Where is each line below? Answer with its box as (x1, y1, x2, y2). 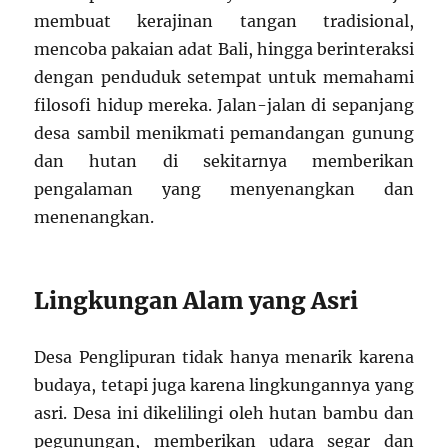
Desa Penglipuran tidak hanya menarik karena (34, 347, 414, 368)
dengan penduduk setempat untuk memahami (34, 67, 414, 88)
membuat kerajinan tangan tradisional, (34, 11, 414, 32)
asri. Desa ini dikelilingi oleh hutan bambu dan (34, 403, 414, 424)
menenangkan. (34, 207, 155, 228)
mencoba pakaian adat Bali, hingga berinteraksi (34, 39, 414, 60)
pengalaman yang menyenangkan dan (34, 179, 414, 200)
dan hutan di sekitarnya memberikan (34, 151, 414, 172)
